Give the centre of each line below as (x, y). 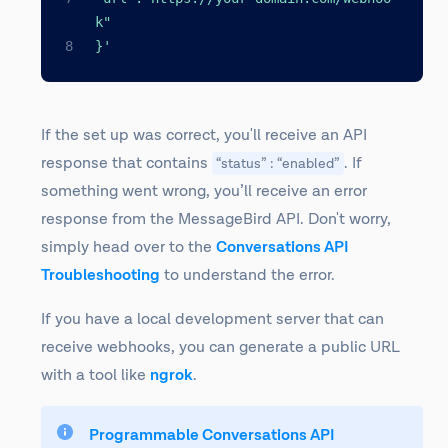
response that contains (126, 163)
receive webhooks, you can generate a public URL (220, 347)
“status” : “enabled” (278, 163)
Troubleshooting (100, 275)
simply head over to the (128, 247)
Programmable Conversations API (212, 435)
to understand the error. (247, 275)
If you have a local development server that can (212, 319)
